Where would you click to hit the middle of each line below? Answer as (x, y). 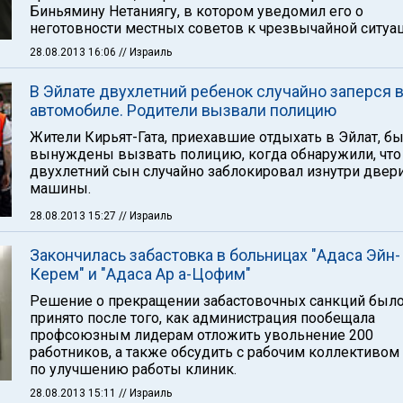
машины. (60, 188)
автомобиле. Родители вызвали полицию (183, 110)
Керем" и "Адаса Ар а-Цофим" (140, 274)
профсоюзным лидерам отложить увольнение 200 (201, 335)
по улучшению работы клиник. (133, 369)
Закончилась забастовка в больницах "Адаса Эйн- (215, 255)
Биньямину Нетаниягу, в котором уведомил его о (197, 11)
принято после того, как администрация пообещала (202, 318)
